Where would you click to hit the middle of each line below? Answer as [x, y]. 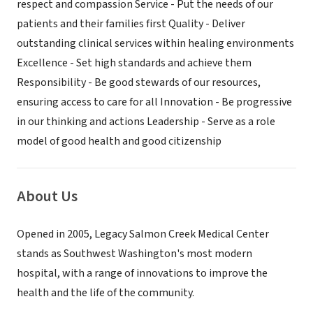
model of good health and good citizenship [119, 141]
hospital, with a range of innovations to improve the [142, 273]
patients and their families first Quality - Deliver [131, 24]
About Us [47, 196]
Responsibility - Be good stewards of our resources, [139, 82]
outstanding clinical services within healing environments [155, 43]
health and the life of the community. [105, 293]
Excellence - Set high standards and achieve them [134, 63]
